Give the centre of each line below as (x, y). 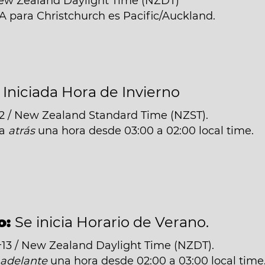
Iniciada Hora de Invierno (92, 92)
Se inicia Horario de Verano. (112, 222)
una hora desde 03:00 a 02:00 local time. (145, 131)
